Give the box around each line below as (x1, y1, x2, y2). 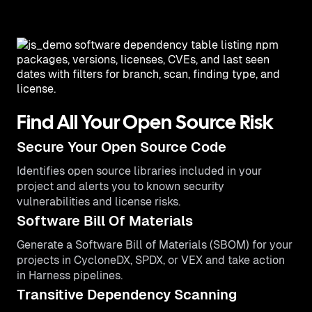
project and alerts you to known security (17, 180, 224, 193)
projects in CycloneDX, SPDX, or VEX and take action (17, 253, 285, 267)
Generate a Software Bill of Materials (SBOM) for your (17, 238, 292, 251)
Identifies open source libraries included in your (17, 164, 262, 178)
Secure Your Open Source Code (17, 139, 226, 155)
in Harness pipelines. (17, 269, 123, 282)
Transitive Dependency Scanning (17, 287, 237, 302)
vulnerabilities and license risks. (17, 195, 180, 208)
